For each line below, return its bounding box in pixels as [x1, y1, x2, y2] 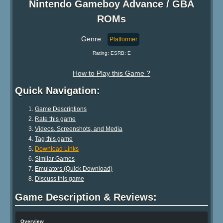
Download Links [35, 145, 79, 152]
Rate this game [35, 115, 76, 122]
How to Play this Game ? [73, 69, 150, 77]
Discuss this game [35, 175, 84, 182]
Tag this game [35, 135, 73, 142]
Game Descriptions [35, 105, 87, 112]
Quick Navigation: [15, 85, 100, 96]
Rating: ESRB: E [92, 50, 131, 56]
